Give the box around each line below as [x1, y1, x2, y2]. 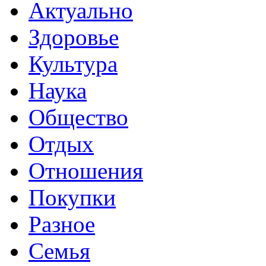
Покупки [28, 185, 116, 211]
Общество [28, 104, 128, 131]
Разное [28, 211, 95, 237]
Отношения [28, 158, 143, 184]
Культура [28, 51, 118, 77]
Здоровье [28, 24, 119, 50]
